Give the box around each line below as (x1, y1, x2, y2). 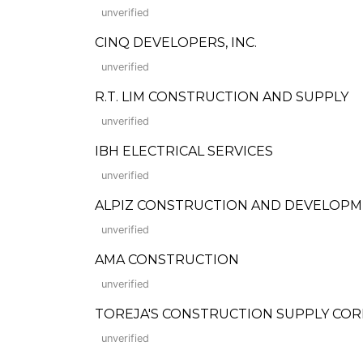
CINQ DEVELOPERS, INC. (95, 35, 257, 50)
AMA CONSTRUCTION (95, 252, 239, 267)
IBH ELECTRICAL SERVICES (95, 143, 273, 159)
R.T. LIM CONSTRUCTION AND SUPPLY (95, 89, 348, 105)
